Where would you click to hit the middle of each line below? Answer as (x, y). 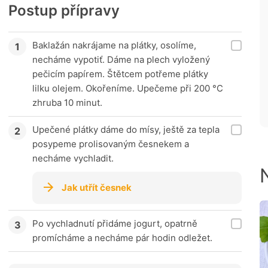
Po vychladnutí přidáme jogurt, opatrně (115, 224)
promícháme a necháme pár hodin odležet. (122, 238)
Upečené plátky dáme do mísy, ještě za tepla (126, 130)
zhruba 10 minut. (67, 103)
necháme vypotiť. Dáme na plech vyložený (121, 60)
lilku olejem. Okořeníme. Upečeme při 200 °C (128, 89)
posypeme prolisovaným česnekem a (111, 144)
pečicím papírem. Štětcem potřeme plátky (120, 74)
